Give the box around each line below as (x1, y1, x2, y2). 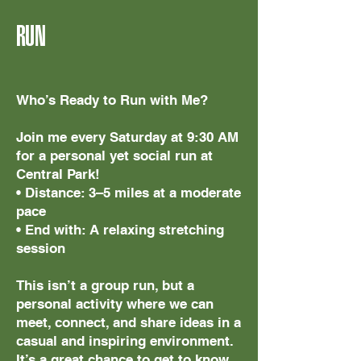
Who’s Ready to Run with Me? (16, 92, 208, 108)
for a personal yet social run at (16, 147, 213, 164)
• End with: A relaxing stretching (16, 222, 224, 238)
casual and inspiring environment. (16, 333, 233, 349)
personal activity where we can (16, 296, 214, 312)
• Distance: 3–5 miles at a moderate (16, 185, 241, 201)
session (16, 240, 65, 256)
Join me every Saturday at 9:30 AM (16, 129, 239, 145)
